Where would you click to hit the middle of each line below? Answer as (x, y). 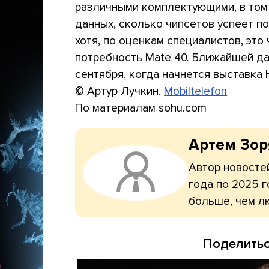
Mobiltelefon (196, 91)
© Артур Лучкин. (120, 91)
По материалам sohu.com (141, 108)
